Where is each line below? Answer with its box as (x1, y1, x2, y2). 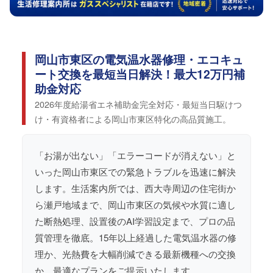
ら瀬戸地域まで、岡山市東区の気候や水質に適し (35, 198, 236, 211)
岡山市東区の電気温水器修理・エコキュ (35, 51, 243, 68)
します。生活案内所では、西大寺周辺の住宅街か (35, 182, 236, 195)
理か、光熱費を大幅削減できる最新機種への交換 (35, 247, 236, 261)
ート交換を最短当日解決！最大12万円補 (35, 65, 245, 83)
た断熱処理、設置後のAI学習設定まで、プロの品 (35, 214, 235, 228)
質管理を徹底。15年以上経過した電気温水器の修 (35, 231, 236, 244)
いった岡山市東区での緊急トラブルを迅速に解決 (35, 165, 236, 179)
